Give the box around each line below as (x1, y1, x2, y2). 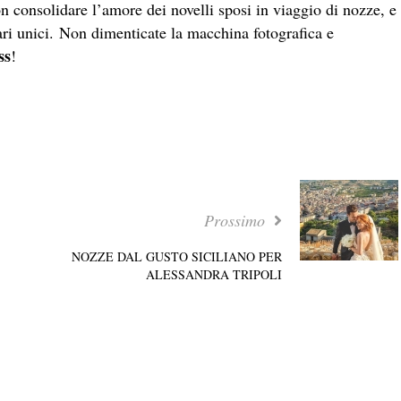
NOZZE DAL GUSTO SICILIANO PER (71, 247, 282, 265)
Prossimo (203, 209, 269, 231)
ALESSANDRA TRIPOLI (145, 265, 282, 283)
